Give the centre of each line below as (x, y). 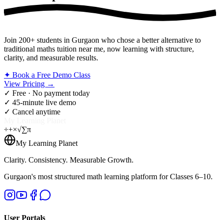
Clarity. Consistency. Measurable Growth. (69, 160)
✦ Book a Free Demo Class (47, 75)
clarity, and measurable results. (51, 58)
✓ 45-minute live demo (40, 103)
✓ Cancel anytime (32, 112)
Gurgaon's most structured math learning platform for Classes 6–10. (108, 177)
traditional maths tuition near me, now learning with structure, (99, 49)
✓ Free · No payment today (47, 93)
